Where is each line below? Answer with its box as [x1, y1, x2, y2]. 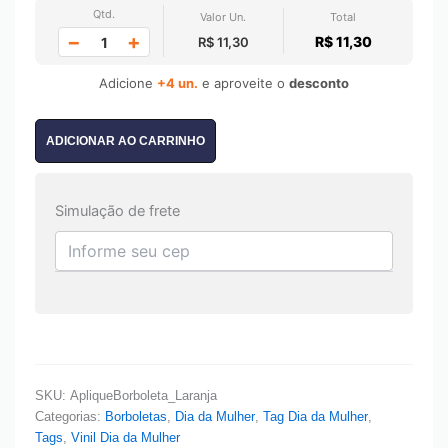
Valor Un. [200, 10, 247, 25]
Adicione [99, 75, 157, 92]
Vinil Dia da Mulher [71, 429, 180, 445]
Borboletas [105, 408, 167, 424]
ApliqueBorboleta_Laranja [70, 387, 217, 403]
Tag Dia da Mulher [263, 408, 368, 424]
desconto [289, 75, 349, 92]
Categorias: [35, 408, 105, 424]
